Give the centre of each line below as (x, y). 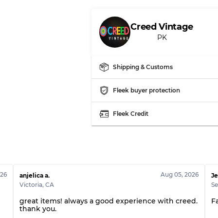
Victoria (31, 185)
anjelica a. (34, 175)
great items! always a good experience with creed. (108, 201)
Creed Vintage (162, 27)
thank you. (38, 209)
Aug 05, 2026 (180, 174)
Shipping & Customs (143, 67)
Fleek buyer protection (147, 90)
